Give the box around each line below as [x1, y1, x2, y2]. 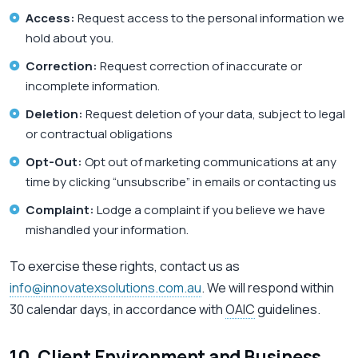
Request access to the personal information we [75, 10, 344, 27]
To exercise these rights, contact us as [10, 257, 240, 276]
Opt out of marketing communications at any [82, 153, 336, 171]
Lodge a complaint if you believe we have [94, 201, 325, 219]
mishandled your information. [26, 221, 189, 239]
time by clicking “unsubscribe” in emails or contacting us [26, 173, 336, 191]
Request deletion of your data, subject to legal [83, 105, 345, 123]
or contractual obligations [26, 125, 173, 143]
